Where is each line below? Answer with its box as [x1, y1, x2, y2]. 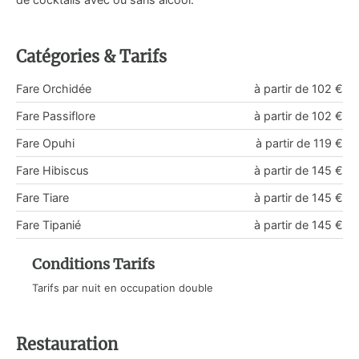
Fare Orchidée [16, 81, 91, 95]
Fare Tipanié [16, 217, 81, 232]
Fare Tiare [16, 190, 69, 204]
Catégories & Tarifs [16, 46, 167, 67]
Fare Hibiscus [16, 163, 89, 177]
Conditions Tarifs [32, 254, 155, 273]
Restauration [16, 333, 118, 355]
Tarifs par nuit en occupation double [32, 280, 213, 294]
